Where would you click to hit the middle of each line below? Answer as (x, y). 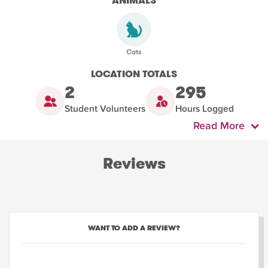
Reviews (134, 164)
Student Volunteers (105, 109)
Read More (222, 126)
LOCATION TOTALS (134, 74)
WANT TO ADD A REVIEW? (134, 228)
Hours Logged (204, 109)
